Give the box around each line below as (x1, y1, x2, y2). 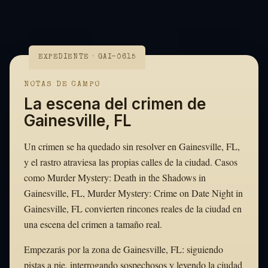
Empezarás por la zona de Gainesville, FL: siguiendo (24, 243, 223, 256)
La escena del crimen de (24, 95, 206, 114)
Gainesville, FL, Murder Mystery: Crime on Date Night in (24, 187, 243, 200)
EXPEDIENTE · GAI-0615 (38, 54, 136, 62)
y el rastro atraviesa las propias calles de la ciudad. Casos (24, 156, 237, 169)
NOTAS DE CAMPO (24, 81, 100, 89)
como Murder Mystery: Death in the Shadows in (24, 171, 206, 184)
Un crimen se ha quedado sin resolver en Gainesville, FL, (24, 140, 240, 153)
